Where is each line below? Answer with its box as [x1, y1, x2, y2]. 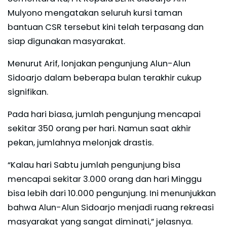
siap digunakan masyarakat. [8, 35, 125, 47]
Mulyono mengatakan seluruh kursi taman [8, 7, 182, 19]
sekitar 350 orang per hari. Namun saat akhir [8, 122, 191, 134]
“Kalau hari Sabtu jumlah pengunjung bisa [8, 159, 180, 171]
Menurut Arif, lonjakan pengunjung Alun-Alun [8, 57, 191, 69]
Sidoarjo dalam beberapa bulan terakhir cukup [8, 71, 202, 84]
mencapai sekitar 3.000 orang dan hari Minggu [8, 173, 202, 185]
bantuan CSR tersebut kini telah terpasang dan [8, 21, 204, 33]
